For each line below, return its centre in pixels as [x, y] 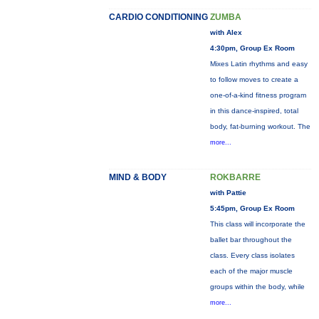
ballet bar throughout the [251, 240]
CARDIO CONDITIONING [158, 17]
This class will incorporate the [257, 224]
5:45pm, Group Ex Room [252, 208]
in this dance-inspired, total [254, 111]
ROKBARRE [235, 177]
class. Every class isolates [252, 255]
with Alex [226, 32]
